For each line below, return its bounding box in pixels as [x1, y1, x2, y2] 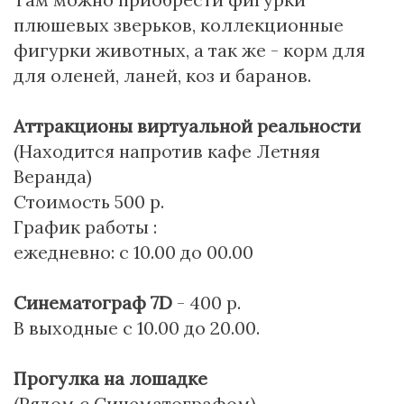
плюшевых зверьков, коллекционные [14, 14, 344, 36]
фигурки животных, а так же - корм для [14, 39, 365, 61]
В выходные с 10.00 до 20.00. [14, 317, 260, 339]
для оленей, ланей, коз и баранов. [14, 64, 311, 87]
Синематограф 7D [14, 291, 172, 314]
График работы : [14, 216, 157, 238]
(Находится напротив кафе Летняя [14, 140, 320, 162]
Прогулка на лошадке [14, 367, 207, 390]
